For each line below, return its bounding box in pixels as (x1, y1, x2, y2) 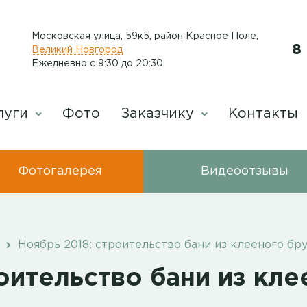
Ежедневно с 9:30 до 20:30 (32, 59, 163, 68)
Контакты (228, 108, 298, 120)
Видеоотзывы (201, 166, 288, 177)
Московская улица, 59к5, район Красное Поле (32, 32, 256, 40)
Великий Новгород (32, 45, 123, 54)
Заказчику (121, 108, 198, 120)
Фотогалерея (19, 166, 102, 177)
